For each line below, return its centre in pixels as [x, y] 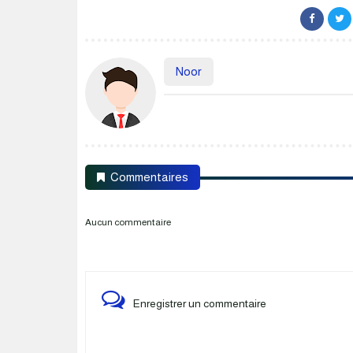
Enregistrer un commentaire [200, 303]
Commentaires [149, 177]
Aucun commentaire [128, 222]
